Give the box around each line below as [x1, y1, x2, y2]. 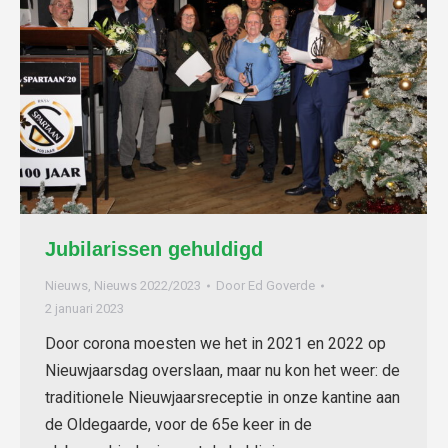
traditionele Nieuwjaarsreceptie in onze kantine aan [45, 388, 400, 408]
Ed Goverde [248, 278, 315, 294]
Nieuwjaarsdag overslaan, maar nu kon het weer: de [45, 361, 400, 381]
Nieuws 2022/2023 [94, 278, 201, 294]
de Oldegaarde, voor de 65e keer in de [45, 415, 312, 435]
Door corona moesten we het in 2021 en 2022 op [45, 334, 386, 354]
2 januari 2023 [45, 301, 124, 317]
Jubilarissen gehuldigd [45, 238, 263, 261]
